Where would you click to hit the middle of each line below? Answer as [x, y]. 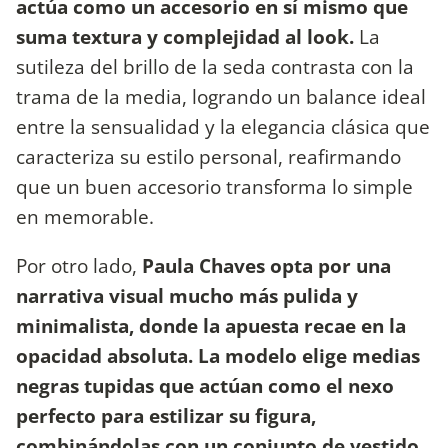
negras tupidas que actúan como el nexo [205, 386]
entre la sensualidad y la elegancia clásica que [223, 126]
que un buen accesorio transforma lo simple [214, 186]
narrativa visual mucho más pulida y [187, 296]
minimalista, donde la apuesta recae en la [211, 326]
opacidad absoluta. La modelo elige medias [218, 356]
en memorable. [85, 216]
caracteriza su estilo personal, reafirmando [208, 156]
